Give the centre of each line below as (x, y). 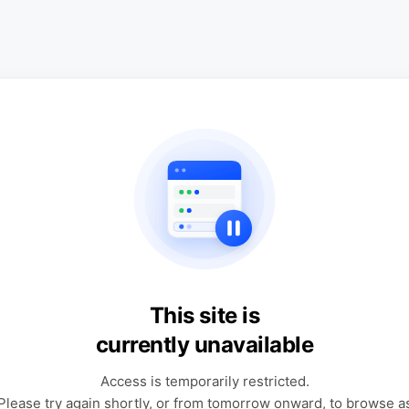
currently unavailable (204, 345)
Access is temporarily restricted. (204, 381)
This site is (204, 315)
